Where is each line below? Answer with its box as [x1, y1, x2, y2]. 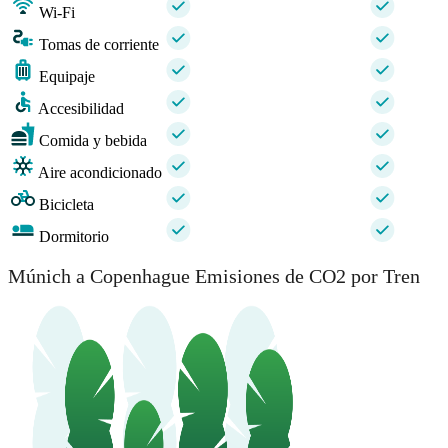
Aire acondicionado [38, 163, 162, 181]
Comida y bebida [39, 131, 147, 149]
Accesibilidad [38, 99, 124, 117]
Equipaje [39, 67, 95, 85]
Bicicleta [39, 195, 94, 213]
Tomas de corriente [39, 35, 159, 53]
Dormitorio [39, 227, 109, 245]
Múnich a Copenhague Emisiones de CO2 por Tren [8, 265, 420, 288]
